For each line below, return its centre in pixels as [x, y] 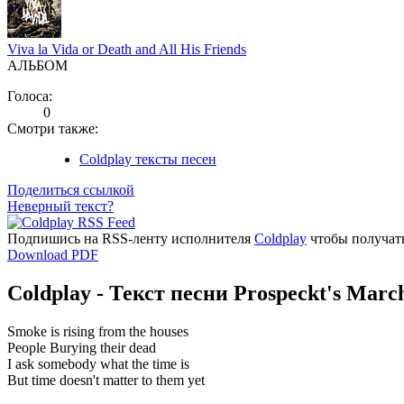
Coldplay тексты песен [148, 159]
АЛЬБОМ [37, 65]
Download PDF [53, 254]
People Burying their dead [82, 347]
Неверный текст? [60, 206]
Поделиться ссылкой [71, 189]
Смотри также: [53, 128]
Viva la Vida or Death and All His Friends [127, 49]
